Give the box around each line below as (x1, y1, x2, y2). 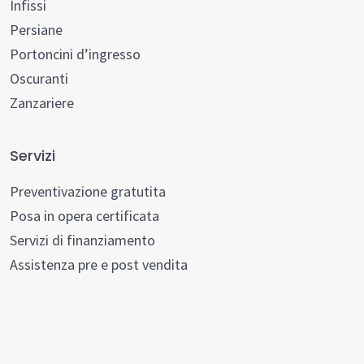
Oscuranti (10, 69, 68, 88)
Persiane (10, 20, 63, 39)
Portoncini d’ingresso (10, 45, 141, 63)
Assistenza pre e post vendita (10, 255, 188, 274)
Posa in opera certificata (10, 206, 159, 225)
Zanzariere (10, 93, 74, 112)
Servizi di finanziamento (10, 231, 155, 249)
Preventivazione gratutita (10, 182, 166, 201)
